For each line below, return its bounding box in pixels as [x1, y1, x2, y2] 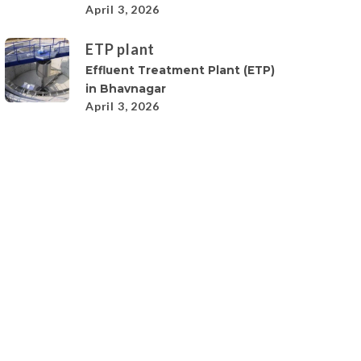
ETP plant [85, 40, 156, 59]
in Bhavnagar [85, 82, 166, 96]
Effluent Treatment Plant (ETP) [85, 64, 275, 77]
